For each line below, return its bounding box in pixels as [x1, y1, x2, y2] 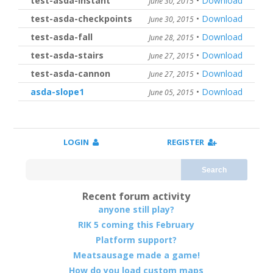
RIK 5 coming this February [78, 219, 195, 230]
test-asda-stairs [30, 49, 104, 61]
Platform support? [96, 234, 177, 246]
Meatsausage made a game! [73, 249, 200, 261]
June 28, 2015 [149, 32, 194, 43]
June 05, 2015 [149, 87, 194, 97]
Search [201, 165, 227, 174]
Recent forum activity [82, 190, 191, 203]
